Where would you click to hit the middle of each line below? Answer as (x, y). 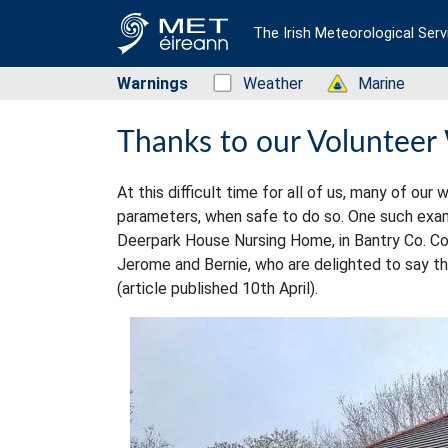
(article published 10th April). (217, 288)
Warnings (152, 83)
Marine (381, 83)
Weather (273, 83)
